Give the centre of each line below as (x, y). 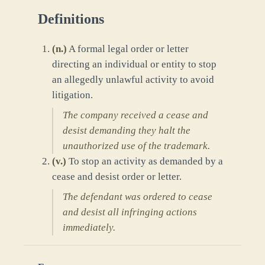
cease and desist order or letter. (117, 177)
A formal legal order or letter (129, 49)
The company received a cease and (135, 115)
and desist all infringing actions (130, 212)
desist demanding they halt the (127, 131)
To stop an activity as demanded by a (146, 161)
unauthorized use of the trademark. (136, 146)
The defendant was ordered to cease (138, 197)
